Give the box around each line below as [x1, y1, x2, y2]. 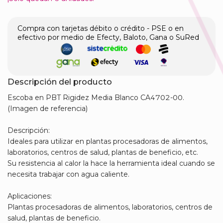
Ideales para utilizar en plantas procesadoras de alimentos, [7, 137, 208, 146]
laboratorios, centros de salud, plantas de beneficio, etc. [7, 148, 198, 157]
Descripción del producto [7, 77, 112, 87]
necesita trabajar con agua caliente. [7, 170, 129, 179]
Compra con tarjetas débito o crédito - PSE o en [17, 24, 184, 33]
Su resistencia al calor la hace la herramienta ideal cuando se [7, 159, 215, 168]
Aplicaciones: [7, 192, 52, 201]
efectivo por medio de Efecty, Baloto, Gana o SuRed [17, 33, 199, 42]
